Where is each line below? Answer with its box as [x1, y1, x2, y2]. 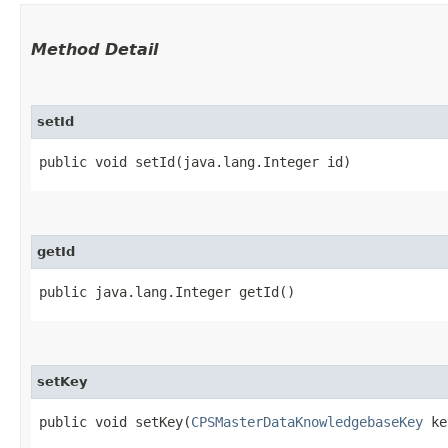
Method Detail [31, 39, 158, 59]
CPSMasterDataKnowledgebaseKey [191, 413, 423, 430]
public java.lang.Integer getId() [39, 283, 295, 300]
